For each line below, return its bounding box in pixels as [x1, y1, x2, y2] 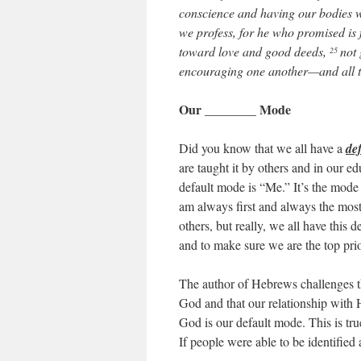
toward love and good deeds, [179, 43, 330, 60]
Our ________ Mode [179, 100, 291, 118]
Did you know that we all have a [179, 139, 346, 156]
